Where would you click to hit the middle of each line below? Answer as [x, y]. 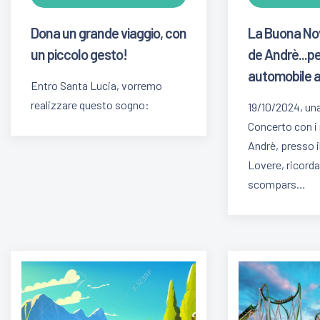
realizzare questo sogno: [90, 104]
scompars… [277, 184]
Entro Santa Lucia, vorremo [96, 85]
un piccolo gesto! [79, 54]
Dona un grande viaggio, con [109, 32]
